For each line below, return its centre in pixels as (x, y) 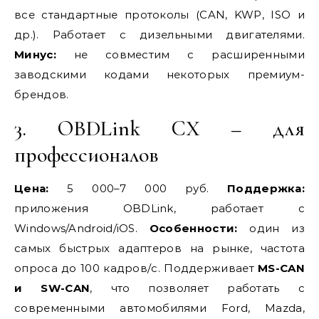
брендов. (42, 94)
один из (271, 228)
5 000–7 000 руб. (138, 188)
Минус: (35, 54)
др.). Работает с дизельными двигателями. (159, 35)
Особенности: (193, 228)
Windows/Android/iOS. (82, 228)
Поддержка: (266, 188)
